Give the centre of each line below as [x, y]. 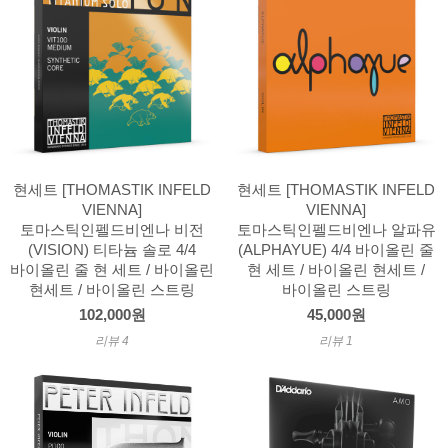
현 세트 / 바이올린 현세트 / [336, 269]
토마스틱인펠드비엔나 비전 [112, 229]
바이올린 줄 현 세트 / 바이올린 [112, 269]
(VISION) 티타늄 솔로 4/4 [112, 249]
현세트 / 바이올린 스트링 [112, 289]
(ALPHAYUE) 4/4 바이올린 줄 [336, 249]
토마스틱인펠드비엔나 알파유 [336, 229]
